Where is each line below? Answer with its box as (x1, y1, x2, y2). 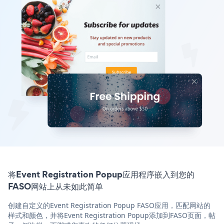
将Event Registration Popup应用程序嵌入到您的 (8, 167, 194, 180)
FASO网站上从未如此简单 (8, 179, 103, 192)
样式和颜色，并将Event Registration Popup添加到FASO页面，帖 (8, 210, 215, 220)
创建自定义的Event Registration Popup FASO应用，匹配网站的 (8, 200, 210, 210)
